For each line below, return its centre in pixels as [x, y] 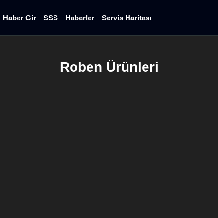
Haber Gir [19, 18]
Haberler [80, 18]
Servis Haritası [126, 18]
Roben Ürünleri [109, 67]
